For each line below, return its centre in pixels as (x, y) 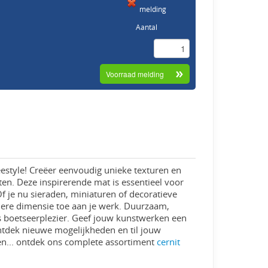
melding (153, 9)
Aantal (146, 27)
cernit (169, 242)
